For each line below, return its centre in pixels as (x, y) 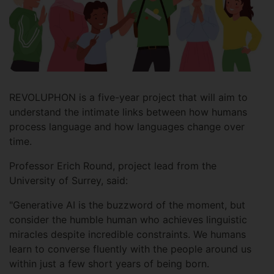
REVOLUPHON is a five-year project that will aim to (128, 98)
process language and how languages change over (127, 127)
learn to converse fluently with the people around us (130, 249)
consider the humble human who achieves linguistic (128, 220)
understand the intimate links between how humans (128, 112)
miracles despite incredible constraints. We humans (128, 235)
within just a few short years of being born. (111, 264)
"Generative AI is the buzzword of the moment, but (127, 205)
